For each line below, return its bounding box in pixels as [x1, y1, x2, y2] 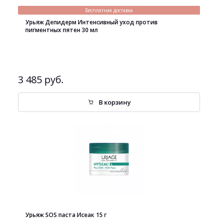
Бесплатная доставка [85, 7, 133, 14]
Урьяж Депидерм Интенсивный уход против [25, 18, 158, 26]
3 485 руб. [18, 73, 64, 86]
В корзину [99, 98, 131, 107]
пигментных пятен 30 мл [25, 26, 98, 34]
